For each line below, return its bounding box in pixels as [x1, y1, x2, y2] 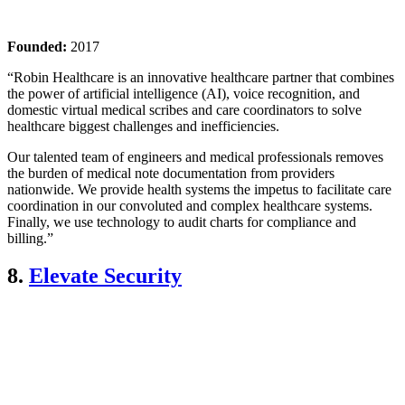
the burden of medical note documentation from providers [7, 165, 334, 181]
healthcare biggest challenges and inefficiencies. [7, 118, 279, 134]
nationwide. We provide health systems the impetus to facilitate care [7, 181, 391, 197]
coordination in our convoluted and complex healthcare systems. [7, 197, 372, 213]
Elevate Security [29, 264, 182, 288]
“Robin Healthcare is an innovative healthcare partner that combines [7, 69, 394, 85]
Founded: [7, 38, 67, 54]
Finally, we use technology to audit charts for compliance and [7, 213, 356, 230]
